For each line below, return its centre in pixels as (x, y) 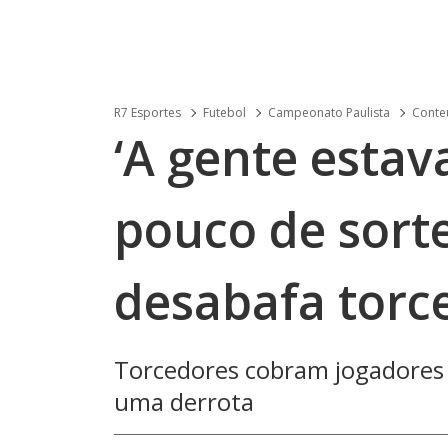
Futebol (224, 112)
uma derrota (184, 401)
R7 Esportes (147, 112)
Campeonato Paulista (329, 112)
